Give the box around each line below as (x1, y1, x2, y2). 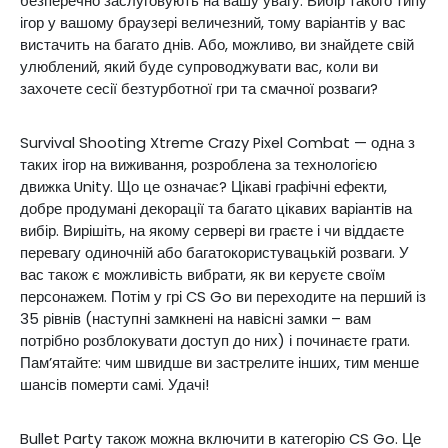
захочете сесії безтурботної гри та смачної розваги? (20, 78, 378, 99)
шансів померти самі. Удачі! (20, 374, 209, 395)
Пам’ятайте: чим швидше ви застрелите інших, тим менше (20, 352, 419, 373)
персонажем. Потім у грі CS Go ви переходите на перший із (20, 286, 426, 307)
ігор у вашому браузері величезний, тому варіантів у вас (20, 12, 406, 33)
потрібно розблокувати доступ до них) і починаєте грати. (20, 330, 410, 351)
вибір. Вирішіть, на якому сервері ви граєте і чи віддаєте (20, 220, 404, 241)
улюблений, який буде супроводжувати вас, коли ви (20, 56, 378, 77)
